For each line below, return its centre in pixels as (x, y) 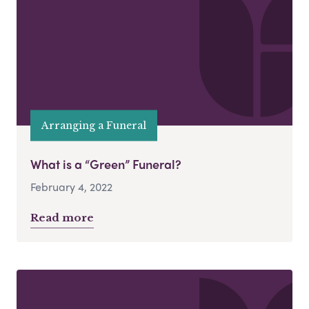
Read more (62, 218)
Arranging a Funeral (94, 125)
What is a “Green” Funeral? (106, 164)
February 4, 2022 (71, 187)
